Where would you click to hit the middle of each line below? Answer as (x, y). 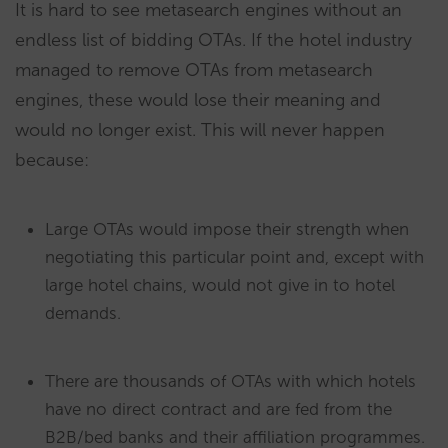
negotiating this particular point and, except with (234, 257)
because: (52, 160)
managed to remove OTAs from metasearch (194, 70)
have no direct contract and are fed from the (218, 409)
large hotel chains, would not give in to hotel (220, 285)
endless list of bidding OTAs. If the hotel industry (213, 40)
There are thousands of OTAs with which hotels (230, 381)
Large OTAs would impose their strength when (227, 229)
